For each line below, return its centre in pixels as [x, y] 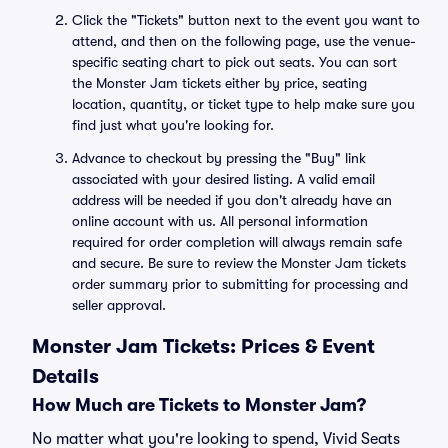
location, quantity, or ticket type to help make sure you [243, 104]
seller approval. [119, 305]
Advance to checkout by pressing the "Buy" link [219, 158]
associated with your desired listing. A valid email [223, 179]
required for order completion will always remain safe [237, 242]
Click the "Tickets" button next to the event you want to [246, 20]
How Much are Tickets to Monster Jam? [199, 405]
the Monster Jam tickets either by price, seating [219, 83]
